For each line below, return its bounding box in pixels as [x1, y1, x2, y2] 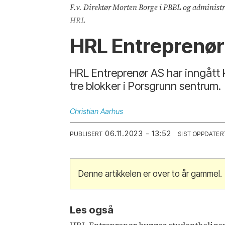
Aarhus [100, 106, 124, 117]
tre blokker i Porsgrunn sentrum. [70, 79, 221, 92]
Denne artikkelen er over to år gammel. [78, 169, 222, 179]
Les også [70, 203, 114, 216]
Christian [70, 106, 99, 117]
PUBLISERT [70, 131, 103, 138]
